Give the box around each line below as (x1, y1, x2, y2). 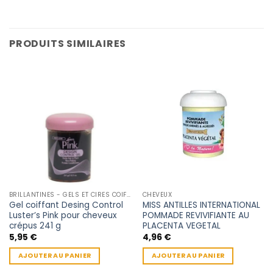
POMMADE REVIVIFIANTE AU (142, 210, 249, 222)
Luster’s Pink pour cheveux (9, 210, 117, 222)
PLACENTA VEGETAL (142, 220, 221, 232)
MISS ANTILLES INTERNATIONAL (142, 199, 260, 211)
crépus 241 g (9, 220, 61, 232)
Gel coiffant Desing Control (9, 199, 123, 211)
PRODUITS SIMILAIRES (9, 36, 127, 51)
